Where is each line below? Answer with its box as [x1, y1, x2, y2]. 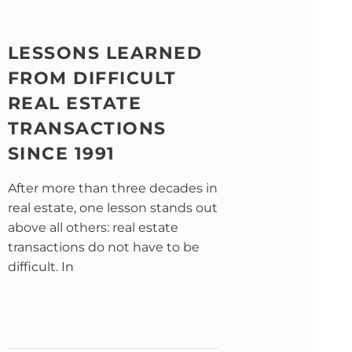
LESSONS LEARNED [7, 42, 203, 64]
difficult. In [7, 258, 74, 274]
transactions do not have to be [7, 239, 200, 255]
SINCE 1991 [7, 142, 115, 164]
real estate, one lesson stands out [7, 200, 218, 215]
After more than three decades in [7, 180, 218, 196]
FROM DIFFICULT [7, 67, 177, 89]
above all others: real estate [7, 219, 178, 235]
